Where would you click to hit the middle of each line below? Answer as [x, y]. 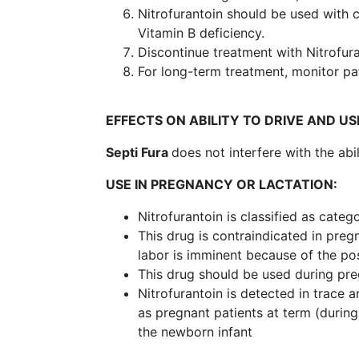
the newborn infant [195, 331]
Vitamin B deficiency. [201, 32]
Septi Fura [139, 152]
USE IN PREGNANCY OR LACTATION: [222, 184]
